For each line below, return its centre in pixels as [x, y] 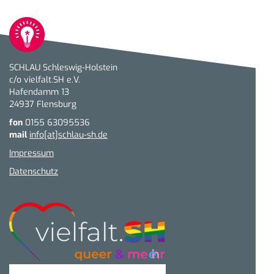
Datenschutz [34, 172]
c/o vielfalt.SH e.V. [45, 80]
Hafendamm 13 [39, 92]
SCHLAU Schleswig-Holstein [63, 68]
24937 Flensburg [43, 105]
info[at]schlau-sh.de [68, 135]
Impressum [31, 154]
